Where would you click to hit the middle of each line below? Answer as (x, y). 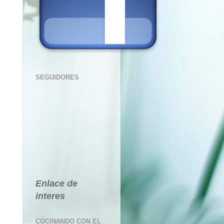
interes (50, 196)
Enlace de (56, 184)
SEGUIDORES (57, 77)
